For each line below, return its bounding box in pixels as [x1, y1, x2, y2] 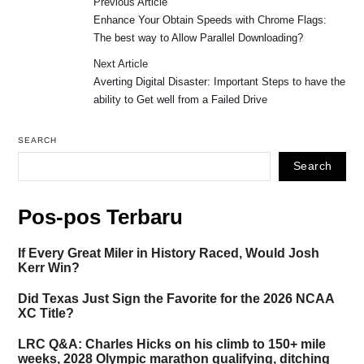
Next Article [93, 58, 149, 70]
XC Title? [17, 306, 74, 321]
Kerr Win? [17, 261, 80, 275]
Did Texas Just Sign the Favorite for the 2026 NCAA [17, 292, 334, 306]
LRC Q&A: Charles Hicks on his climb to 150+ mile [17, 337, 326, 352]
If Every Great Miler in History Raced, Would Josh [17, 246, 319, 261]
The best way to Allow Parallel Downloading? [93, 32, 304, 44]
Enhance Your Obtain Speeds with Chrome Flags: [93, 14, 327, 26]
